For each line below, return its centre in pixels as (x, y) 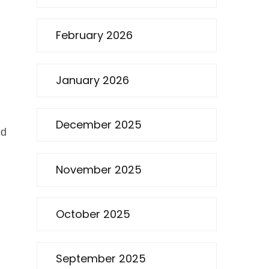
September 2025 (101, 259)
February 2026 (94, 35)
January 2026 (92, 80)
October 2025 (93, 214)
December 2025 (99, 125)
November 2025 (99, 169)
